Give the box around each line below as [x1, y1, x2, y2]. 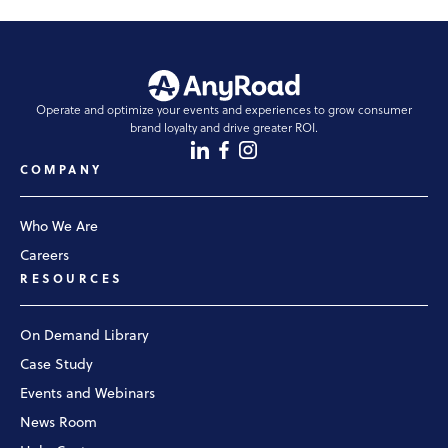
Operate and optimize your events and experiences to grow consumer [36, 103, 412, 118]
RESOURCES [20, 272, 123, 287]
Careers [20, 248, 69, 264]
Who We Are [20, 219, 98, 235]
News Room [20, 415, 97, 431]
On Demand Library [20, 328, 149, 344]
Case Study [20, 357, 93, 373]
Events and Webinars [20, 386, 155, 402]
